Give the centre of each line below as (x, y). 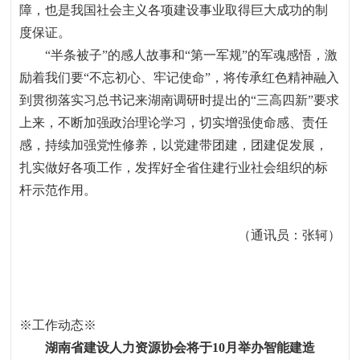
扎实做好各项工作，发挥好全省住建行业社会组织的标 (174, 168)
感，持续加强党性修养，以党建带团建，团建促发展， (174, 145)
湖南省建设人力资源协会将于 (128, 348)
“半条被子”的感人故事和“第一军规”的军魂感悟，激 (192, 55)
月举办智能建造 (270, 348)
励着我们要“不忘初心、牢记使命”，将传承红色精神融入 (180, 78)
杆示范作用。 (58, 190)
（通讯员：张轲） (289, 235)
